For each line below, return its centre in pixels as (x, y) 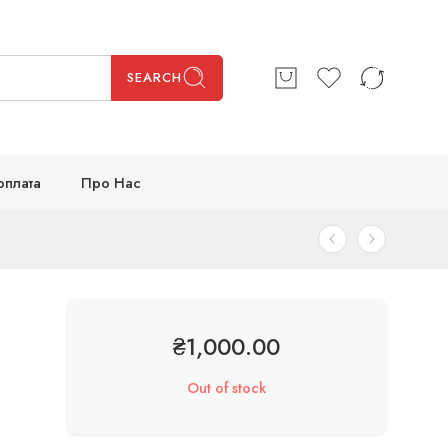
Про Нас (111, 182)
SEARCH (154, 77)
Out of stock (227, 387)
